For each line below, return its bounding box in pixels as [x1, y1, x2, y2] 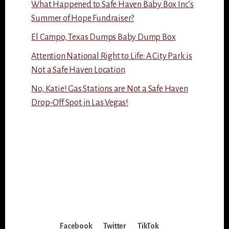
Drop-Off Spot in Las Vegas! [31, 98, 128, 108]
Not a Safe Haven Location [31, 65, 125, 75]
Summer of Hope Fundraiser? [31, 14, 134, 24]
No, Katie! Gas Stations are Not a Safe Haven [31, 84, 188, 94]
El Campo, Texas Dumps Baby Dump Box [31, 33, 176, 42]
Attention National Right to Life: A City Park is [31, 52, 192, 61]
